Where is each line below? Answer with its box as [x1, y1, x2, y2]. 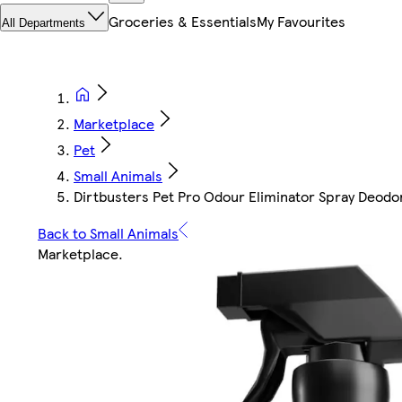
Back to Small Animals [38, 223, 179, 244]
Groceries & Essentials [109, 11, 257, 32]
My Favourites [257, 11, 345, 32]
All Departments [2, 16, 85, 31]
